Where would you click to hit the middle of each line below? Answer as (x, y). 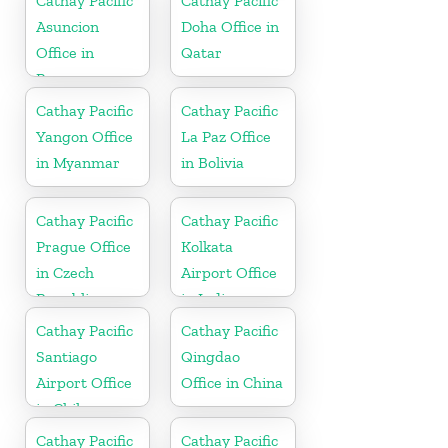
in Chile (62, 408)
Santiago (66, 356)
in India (207, 298)
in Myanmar (78, 162)
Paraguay (69, 78)
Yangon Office (84, 136)
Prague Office (83, 246)
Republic (66, 298)
